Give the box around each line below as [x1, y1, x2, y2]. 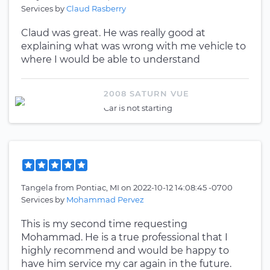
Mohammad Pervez [66, 195, 144, 204]
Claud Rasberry [66, 4, 126, 13]
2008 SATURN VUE [104, 89, 189, 98]
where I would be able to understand [21, 54, 200, 65]
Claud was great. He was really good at [21, 27, 206, 39]
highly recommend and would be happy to [21, 245, 229, 256]
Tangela [21, 183, 55, 192]
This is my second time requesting [21, 218, 187, 230]
